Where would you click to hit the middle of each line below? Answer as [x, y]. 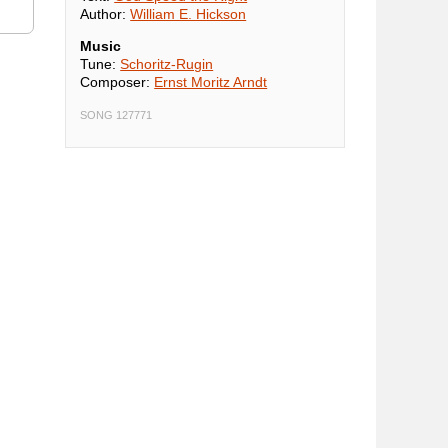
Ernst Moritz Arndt [211, 82]
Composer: [117, 82]
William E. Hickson [188, 14]
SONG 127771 [116, 115]
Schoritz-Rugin [167, 64]
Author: [105, 14]
